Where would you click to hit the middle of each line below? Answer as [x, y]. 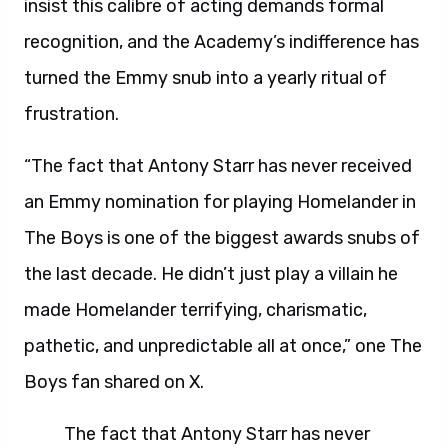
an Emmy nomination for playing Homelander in [220, 202]
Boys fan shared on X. [114, 382]
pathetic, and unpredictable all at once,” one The [223, 346]
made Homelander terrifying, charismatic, [195, 310]
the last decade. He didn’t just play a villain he [211, 274]
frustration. [71, 114]
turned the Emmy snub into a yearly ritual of [205, 78]
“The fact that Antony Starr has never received [218, 166]
